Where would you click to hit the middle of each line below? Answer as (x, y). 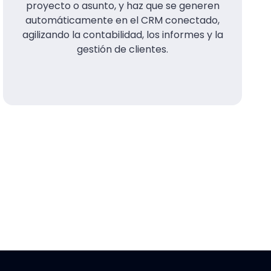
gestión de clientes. (123, 49)
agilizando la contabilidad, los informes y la (122, 34)
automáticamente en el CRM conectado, (123, 20)
